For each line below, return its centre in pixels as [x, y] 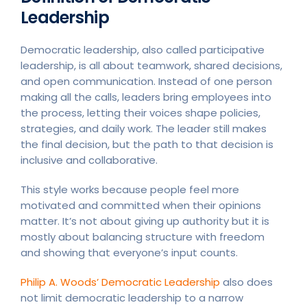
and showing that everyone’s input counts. [129, 252]
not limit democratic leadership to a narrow [132, 297]
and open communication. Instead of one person [146, 81]
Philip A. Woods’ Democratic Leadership [122, 282]
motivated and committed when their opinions [141, 205]
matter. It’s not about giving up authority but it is [145, 221]
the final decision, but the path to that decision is [147, 144]
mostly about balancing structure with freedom [143, 236]
